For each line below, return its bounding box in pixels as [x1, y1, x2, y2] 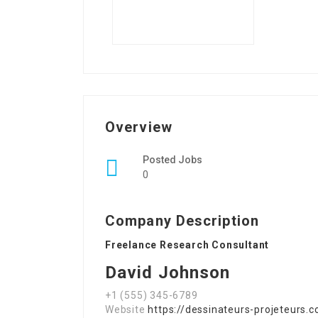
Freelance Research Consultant [105, 239, 270, 251]
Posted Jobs [143, 154, 202, 165]
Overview [105, 119, 172, 136]
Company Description [105, 212, 259, 229]
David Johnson [105, 263, 231, 283]
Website [105, 304, 148, 315]
